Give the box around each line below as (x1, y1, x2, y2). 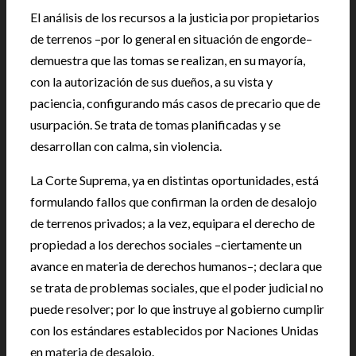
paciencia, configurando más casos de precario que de (30, 95, 320, 110)
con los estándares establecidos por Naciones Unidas (30, 323, 319, 338)
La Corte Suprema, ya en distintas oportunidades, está (30, 172, 319, 188)
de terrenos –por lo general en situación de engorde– (30, 31, 312, 46)
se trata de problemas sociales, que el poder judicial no (30, 280, 323, 295)
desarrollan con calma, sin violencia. (30, 138, 222, 153)
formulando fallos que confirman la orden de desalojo (30, 194, 317, 209)
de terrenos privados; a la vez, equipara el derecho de (30, 215, 315, 230)
